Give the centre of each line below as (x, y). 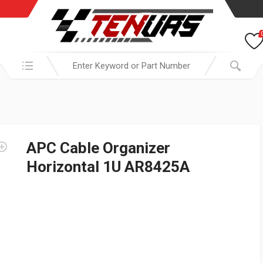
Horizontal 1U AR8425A (108, 167)
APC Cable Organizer (98, 148)
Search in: (21, 59)
